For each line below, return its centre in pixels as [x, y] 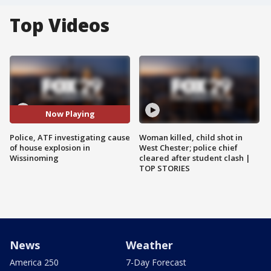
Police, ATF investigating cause [70, 137]
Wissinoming [34, 158]
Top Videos [60, 25]
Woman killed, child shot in [191, 137]
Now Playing [70, 114]
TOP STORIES [165, 168]
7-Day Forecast [156, 262]
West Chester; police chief [188, 147]
